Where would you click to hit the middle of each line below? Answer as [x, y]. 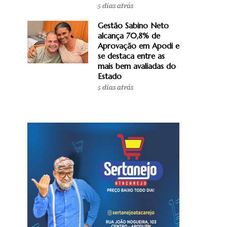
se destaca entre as [131, 56]
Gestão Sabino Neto [133, 25]
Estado [110, 76]
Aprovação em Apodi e [139, 46]
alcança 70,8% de [129, 35]
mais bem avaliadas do [137, 66]
